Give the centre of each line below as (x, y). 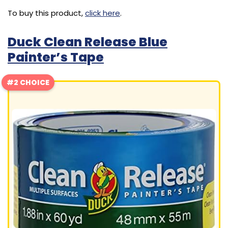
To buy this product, (46, 13)
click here (103, 13)
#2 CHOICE (28, 83)
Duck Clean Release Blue (88, 42)
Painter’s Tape (56, 58)
